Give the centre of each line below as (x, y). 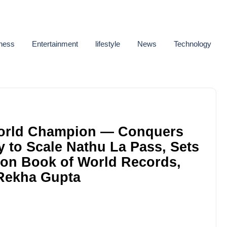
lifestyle (108, 44)
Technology (193, 44)
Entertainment (55, 44)
